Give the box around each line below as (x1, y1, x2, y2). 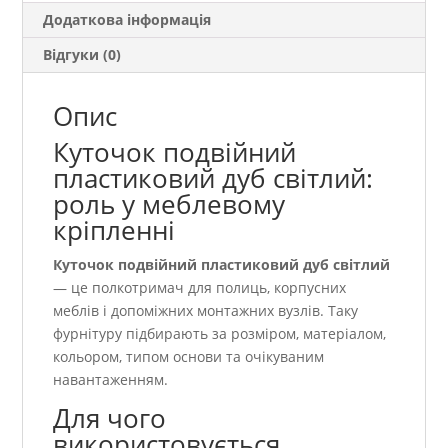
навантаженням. (53, 369, 169, 389)
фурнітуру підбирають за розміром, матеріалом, (53, 323, 387, 343)
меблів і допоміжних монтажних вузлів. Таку (53, 300, 359, 320)
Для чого (53, 399, 167, 436)
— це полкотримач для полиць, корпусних (53, 277, 347, 297)
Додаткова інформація (43, 9, 212, 29)
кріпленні (53, 211, 176, 248)
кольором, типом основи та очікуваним (53, 346, 325, 366)
